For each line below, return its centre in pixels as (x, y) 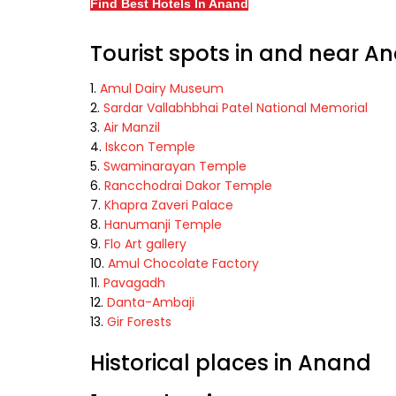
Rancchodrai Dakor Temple (188, 186)
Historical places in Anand (231, 363)
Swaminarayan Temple (175, 167)
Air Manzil (132, 128)
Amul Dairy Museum (162, 89)
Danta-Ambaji (151, 303)
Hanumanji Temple (163, 225)
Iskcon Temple (150, 147)
